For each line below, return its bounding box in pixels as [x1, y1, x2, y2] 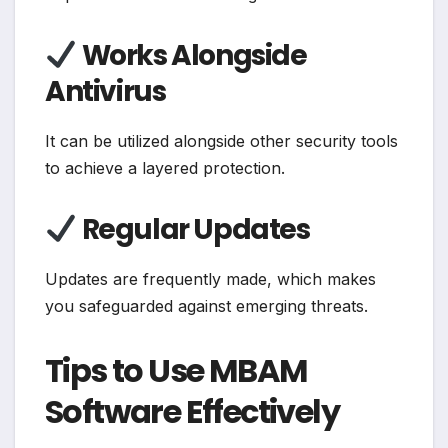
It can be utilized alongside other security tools [45, 131, 398, 151]
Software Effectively [45, 388, 339, 434]
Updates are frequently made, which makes [45, 268, 376, 289]
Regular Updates [76, 210, 310, 249]
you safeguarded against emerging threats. [45, 295, 368, 316]
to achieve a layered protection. [45, 158, 285, 178]
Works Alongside [76, 36, 307, 76]
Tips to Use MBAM [45, 347, 308, 393]
